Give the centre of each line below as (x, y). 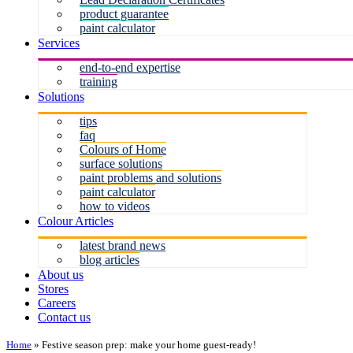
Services (59, 43)
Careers (57, 303)
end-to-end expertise (130, 67)
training (98, 82)
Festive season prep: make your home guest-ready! (149, 345)
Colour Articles (76, 221)
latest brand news (123, 245)
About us (61, 275)
